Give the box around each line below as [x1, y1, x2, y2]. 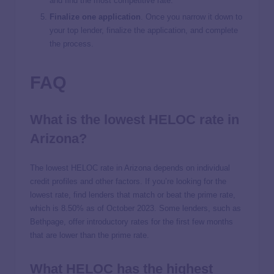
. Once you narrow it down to [141, 12, 242, 21]
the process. [50, 39, 96, 48]
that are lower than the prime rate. [30, 230, 152, 240]
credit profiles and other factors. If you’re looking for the [30, 176, 226, 186]
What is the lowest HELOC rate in [30, 112, 239, 128]
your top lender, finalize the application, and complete [50, 25, 238, 35]
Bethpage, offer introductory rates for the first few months [30, 217, 233, 226]
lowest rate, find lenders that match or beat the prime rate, [30, 190, 235, 199]
